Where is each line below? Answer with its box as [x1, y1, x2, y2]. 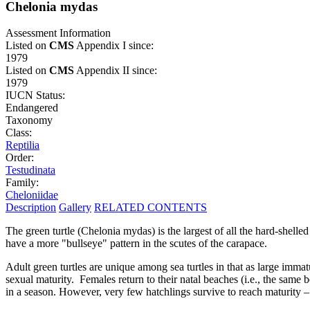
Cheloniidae [6, 189, 58, 201]
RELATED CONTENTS [94, 201, 207, 214]
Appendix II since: [74, 64, 157, 77]
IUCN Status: [6, 89, 65, 102]
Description [6, 201, 56, 214]
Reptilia [6, 139, 39, 152]
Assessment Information [6, 27, 111, 39]
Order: [6, 152, 34, 164]
